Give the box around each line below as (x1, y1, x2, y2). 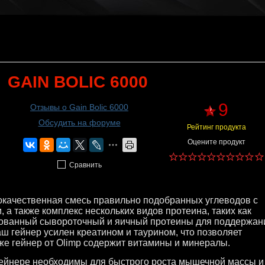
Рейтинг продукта (186, 123, 246, 131)
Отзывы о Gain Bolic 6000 (30, 102, 128, 112)
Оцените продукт (187, 138, 245, 146)
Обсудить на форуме (38, 118, 121, 127)
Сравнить (69, 161, 102, 169)
